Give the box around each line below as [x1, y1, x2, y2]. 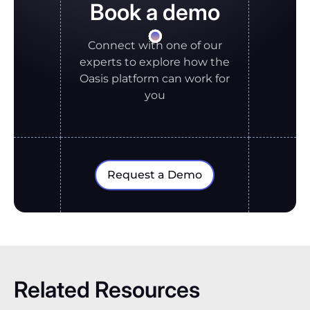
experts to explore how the [80, 55, 230, 69]
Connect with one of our [87, 38, 222, 52]
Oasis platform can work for [80, 71, 230, 85]
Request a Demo [107, 167, 202, 181]
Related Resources [14, 275, 200, 303]
